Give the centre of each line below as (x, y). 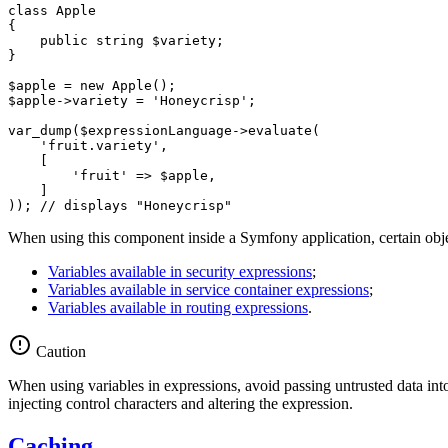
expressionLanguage (160, 130)
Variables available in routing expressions (178, 307)
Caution (61, 351)
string (120, 40)
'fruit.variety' (100, 145)
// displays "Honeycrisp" (136, 205)
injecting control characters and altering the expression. (180, 403)
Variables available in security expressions (180, 271)
